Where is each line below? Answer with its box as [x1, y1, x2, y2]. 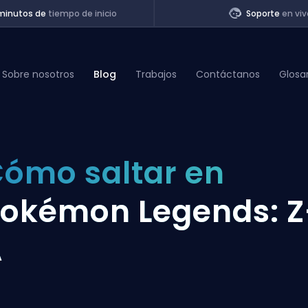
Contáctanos [196, 67, 261, 81]
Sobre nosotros [2, 67, 75, 81]
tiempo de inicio [47, 8, 117, 19]
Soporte [246, 8, 283, 19]
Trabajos [135, 67, 177, 81]
